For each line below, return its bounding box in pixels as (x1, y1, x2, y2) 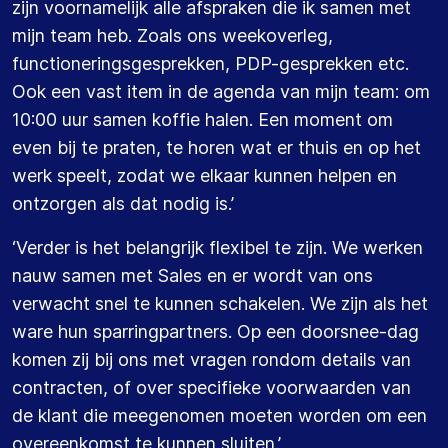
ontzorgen (12, 192, 97, 214)
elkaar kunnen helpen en (200, 164, 397, 186)
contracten (12, 376, 103, 398)
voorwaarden (266, 376, 376, 398)
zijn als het (341, 292, 428, 314)
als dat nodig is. (97, 192, 231, 214)
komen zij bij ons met (12, 348, 190, 370)
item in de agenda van (127, 80, 310, 102)
